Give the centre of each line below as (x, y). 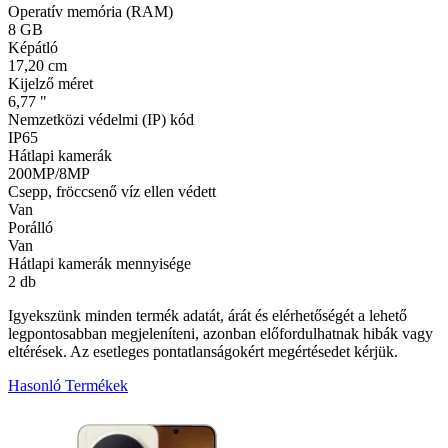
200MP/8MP (49, 173)
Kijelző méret (50, 83)
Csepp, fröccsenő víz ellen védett (112, 191)
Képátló (33, 47)
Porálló (30, 227)
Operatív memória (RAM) (90, 11)
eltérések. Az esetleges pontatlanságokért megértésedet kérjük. (203, 351)
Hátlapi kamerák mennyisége (99, 263)
